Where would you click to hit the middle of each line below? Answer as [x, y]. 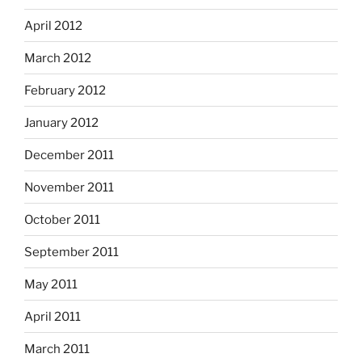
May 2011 [51, 284]
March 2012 [58, 58]
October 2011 [62, 219]
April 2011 [53, 316]
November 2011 [69, 187]
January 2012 [61, 122]
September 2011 [72, 252]
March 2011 [57, 349]
